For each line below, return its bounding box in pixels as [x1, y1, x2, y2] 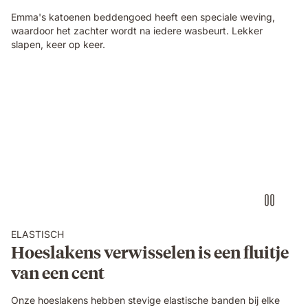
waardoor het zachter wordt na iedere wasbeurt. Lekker [11, 24, 263, 36]
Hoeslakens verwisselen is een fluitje [11, 240, 289, 263]
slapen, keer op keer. [11, 38, 105, 50]
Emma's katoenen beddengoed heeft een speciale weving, [11, 10, 275, 23]
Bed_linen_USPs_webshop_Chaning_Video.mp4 [10, 83, 252, 98]
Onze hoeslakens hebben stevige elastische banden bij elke [11, 294, 280, 306]
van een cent [11, 261, 104, 283]
